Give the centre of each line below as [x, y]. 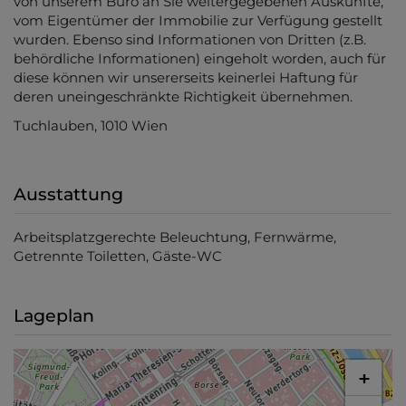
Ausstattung [68, 195]
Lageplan [54, 316]
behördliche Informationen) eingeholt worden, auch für [200, 59]
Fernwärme [294, 237]
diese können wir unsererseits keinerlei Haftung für [186, 78]
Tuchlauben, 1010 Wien [91, 125]
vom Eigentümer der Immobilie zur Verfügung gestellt [198, 21]
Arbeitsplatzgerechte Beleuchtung [130, 237]
